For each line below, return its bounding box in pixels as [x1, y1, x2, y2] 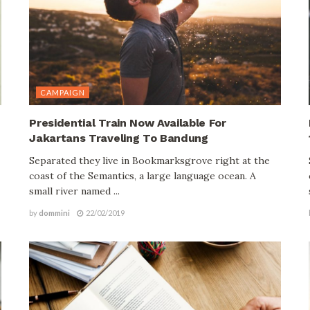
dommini [39, 208, 71, 217]
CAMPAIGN [40, 87, 86, 97]
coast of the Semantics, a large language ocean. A [29, 169, 257, 182]
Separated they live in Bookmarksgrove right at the [29, 154, 271, 167]
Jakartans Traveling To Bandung [29, 131, 208, 145]
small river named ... [29, 184, 120, 197]
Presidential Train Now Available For [29, 116, 226, 129]
